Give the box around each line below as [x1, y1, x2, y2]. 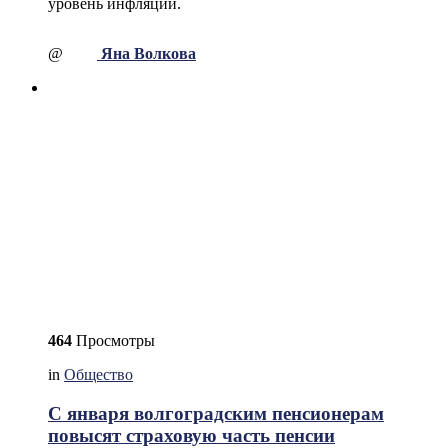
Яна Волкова [101, 44, 196, 62]
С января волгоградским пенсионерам [48, 402, 384, 424]
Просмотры [72, 331, 155, 349]
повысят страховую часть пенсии [48, 424, 335, 446]
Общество [64, 365, 133, 383]
